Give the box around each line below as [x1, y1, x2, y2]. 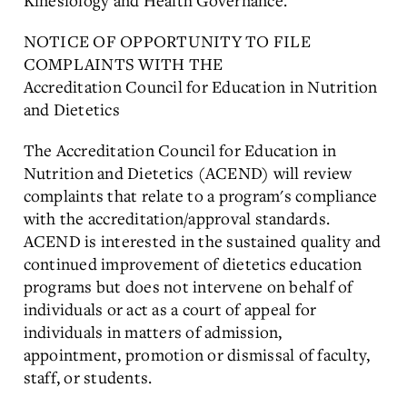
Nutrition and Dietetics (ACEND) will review [23, 162, 352, 184]
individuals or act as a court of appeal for [23, 298, 317, 320]
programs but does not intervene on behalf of [23, 275, 353, 297]
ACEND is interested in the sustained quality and [23, 230, 382, 252]
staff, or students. [23, 366, 153, 388]
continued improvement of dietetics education [23, 253, 362, 274]
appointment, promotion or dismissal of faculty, [23, 343, 371, 365]
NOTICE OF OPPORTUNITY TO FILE [23, 30, 311, 52]
